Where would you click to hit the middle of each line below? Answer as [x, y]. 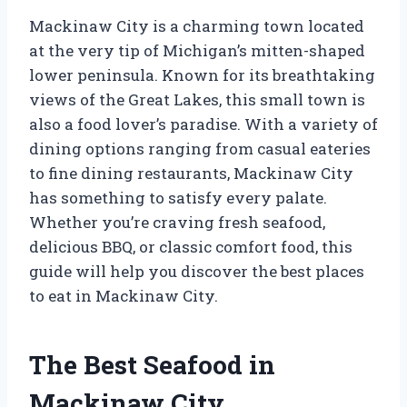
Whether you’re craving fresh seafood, [177, 222]
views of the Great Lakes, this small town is [197, 99]
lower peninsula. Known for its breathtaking [202, 74]
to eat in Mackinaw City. [124, 295]
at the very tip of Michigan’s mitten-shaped [197, 50]
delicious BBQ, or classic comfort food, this [191, 246]
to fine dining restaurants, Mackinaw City [191, 173]
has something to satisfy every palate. [178, 197]
